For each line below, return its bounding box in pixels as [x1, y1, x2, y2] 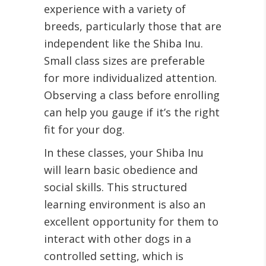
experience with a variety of [44, 2, 186, 17]
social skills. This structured [44, 180, 187, 195]
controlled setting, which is [44, 249, 183, 264]
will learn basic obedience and [44, 163, 198, 178]
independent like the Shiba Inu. [44, 36, 203, 51]
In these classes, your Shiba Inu [44, 145, 204, 160]
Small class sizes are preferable [44, 53, 205, 68]
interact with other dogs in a [44, 232, 191, 246]
